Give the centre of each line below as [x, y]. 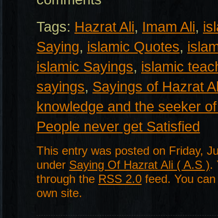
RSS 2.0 [120, 179]
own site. [59, 193]
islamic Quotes [133, 46]
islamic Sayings [85, 66]
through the [67, 179]
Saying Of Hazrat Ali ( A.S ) [139, 165]
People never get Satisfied [118, 126]
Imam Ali [169, 27]
